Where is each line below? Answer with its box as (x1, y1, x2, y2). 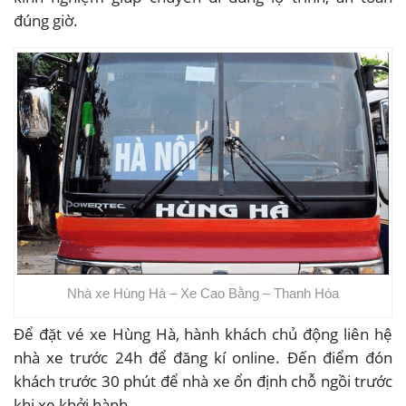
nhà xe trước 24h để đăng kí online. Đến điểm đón (14, 347, 392, 369)
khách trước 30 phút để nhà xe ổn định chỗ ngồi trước (14, 371, 392, 392)
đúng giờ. (14, 9, 78, 31)
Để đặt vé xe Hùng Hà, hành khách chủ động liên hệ (14, 324, 392, 345)
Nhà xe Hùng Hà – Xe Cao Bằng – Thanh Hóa (67, 285, 339, 302)
